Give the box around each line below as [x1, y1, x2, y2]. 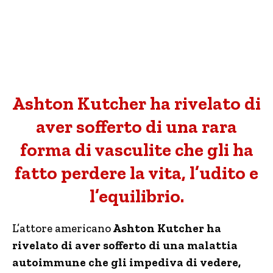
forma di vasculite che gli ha [19, 139, 253, 161]
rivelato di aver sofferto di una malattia [12, 238, 238, 252]
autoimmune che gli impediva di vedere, [12, 255, 241, 269]
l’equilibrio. [89, 185, 184, 207]
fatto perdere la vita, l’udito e [15, 162, 258, 184]
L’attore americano [12, 221, 111, 235]
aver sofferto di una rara [36, 116, 237, 138]
